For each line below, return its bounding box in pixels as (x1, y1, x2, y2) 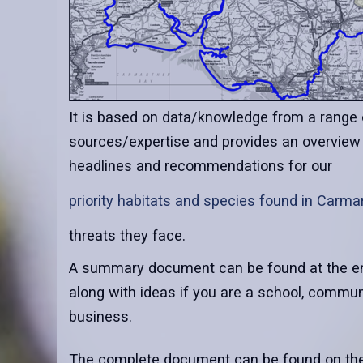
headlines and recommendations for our (69, 157, 332, 175)
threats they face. (69, 227, 186, 245)
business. (69, 308, 132, 326)
